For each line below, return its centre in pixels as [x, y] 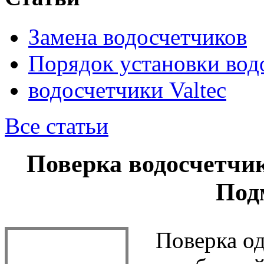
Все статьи [57, 126]
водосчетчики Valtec [127, 90]
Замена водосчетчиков [138, 37]
